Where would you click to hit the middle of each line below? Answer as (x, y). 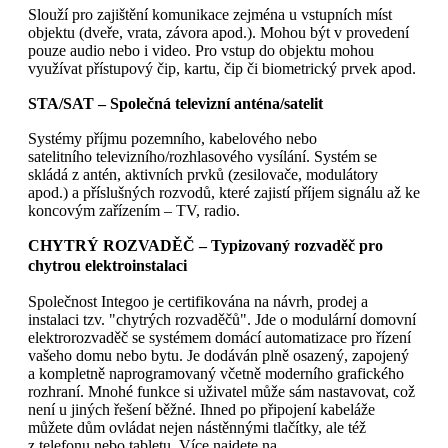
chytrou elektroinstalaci (107, 266)
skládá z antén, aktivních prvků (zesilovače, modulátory (203, 174)
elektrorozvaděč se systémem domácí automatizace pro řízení (219, 337)
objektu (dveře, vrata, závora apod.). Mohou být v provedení (218, 32)
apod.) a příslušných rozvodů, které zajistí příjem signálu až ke (224, 192)
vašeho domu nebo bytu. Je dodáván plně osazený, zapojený (218, 355)
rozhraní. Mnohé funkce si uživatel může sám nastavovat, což (221, 391)
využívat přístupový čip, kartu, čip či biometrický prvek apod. (222, 68)
